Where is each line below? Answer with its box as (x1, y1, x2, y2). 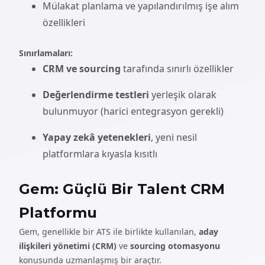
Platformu (19, 204, 97, 221)
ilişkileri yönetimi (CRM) (19, 240, 117, 251)
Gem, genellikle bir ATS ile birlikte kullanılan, (19, 226, 199, 237)
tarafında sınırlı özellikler (121, 62, 234, 75)
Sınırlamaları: (19, 47, 73, 59)
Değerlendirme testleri (43, 88, 149, 101)
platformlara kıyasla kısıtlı (43, 147, 157, 160)
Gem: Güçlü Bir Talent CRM (19, 180, 225, 198)
